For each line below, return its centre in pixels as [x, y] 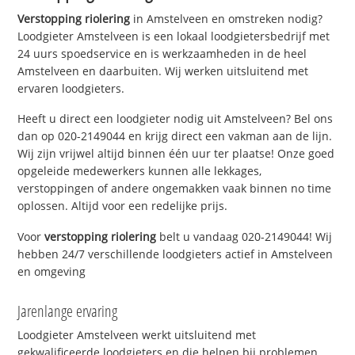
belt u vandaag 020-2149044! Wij [244, 237]
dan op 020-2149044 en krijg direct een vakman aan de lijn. [175, 136]
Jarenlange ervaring [68, 311]
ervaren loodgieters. [71, 88]
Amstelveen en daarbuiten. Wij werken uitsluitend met [163, 71]
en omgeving [52, 272]
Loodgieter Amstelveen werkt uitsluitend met [137, 334]
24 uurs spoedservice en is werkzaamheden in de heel [162, 53]
